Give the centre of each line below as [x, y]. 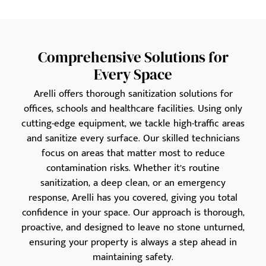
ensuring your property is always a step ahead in [133, 243]
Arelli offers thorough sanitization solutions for [133, 94]
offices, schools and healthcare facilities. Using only [133, 109]
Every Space [133, 75]
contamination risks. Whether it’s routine [133, 168]
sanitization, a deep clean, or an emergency [133, 183]
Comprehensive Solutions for [133, 57]
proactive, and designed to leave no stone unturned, [133, 228]
